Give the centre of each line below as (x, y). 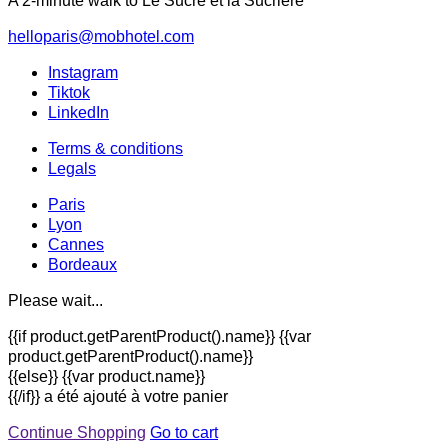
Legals (72, 168)
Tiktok (69, 92)
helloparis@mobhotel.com (101, 36)
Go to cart (184, 432)
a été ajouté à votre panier (136, 396)
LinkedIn (78, 112)
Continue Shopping (77, 432)
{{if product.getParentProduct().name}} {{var (159, 336)
